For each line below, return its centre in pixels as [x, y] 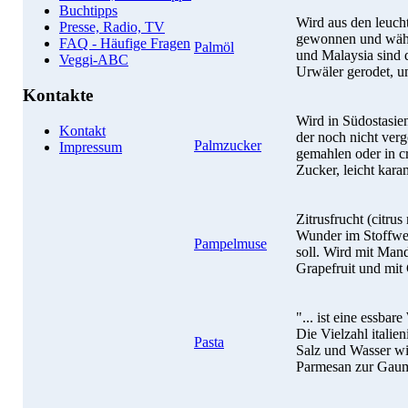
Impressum [91, 147]
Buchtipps [88, 11]
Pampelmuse [230, 243]
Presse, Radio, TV [112, 27]
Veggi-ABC [94, 60]
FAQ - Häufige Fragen [125, 44]
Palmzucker [228, 145]
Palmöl [214, 46]
